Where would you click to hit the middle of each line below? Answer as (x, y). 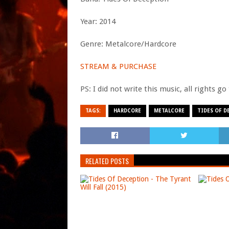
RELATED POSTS (107, 161)
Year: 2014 (98, 21)
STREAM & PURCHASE (118, 66)
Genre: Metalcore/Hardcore (128, 44)
